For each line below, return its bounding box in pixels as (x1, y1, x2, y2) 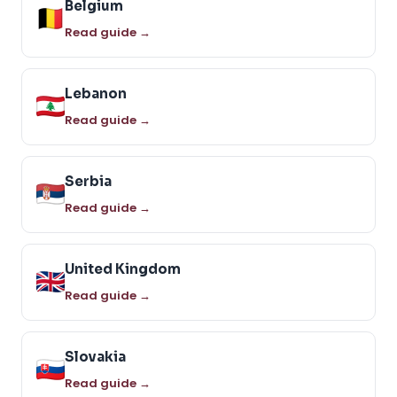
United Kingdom (65, 260, 181, 277)
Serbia (65, 172, 112, 190)
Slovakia (65, 347, 126, 365)
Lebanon (65, 84, 127, 102)
